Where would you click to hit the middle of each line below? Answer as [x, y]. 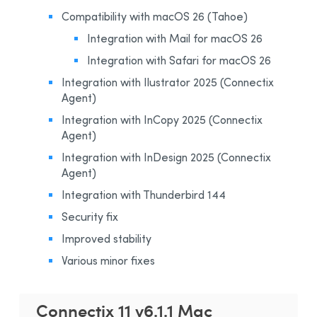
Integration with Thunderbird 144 [144, 194]
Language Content [70, 62]
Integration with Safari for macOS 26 [179, 60]
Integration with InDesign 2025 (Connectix [166, 157]
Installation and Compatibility [89, 9]
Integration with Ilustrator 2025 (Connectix [168, 82]
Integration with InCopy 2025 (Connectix [162, 119]
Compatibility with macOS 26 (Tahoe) [155, 16]
